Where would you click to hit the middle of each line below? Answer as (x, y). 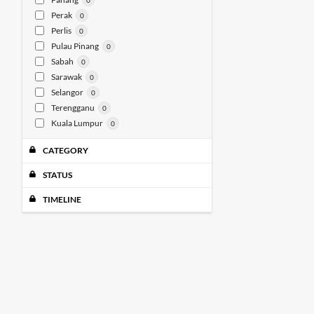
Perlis (61, 30)
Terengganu (73, 108)
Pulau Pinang (75, 46)
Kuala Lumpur (77, 123)
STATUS (57, 175)
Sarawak (66, 77)
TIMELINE (62, 199)
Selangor (67, 92)
